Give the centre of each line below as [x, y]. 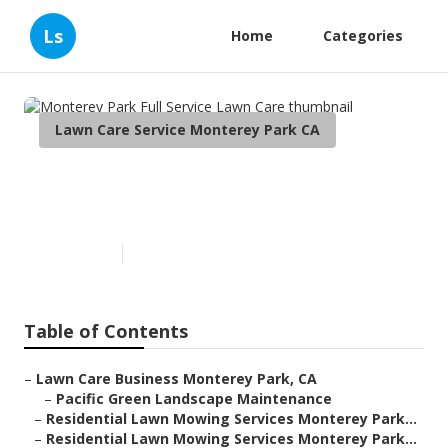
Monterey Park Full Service [200, 180]
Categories [363, 35]
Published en [75, 254]
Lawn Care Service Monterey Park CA [187, 129]
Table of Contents [106, 331]
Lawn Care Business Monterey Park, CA [176, 379]
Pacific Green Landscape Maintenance [194, 399]
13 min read [167, 254]
